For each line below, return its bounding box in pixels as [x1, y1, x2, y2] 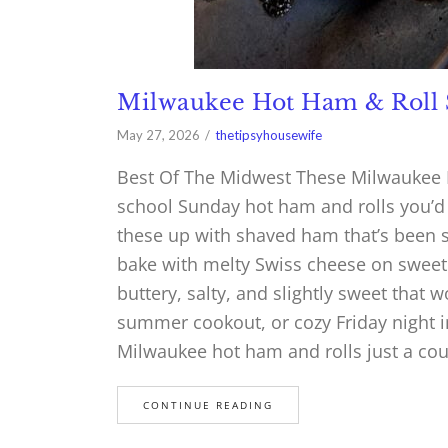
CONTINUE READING [143, 398, 273, 413]
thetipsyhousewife [215, 127, 322, 144]
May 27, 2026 [117, 127, 200, 144]
